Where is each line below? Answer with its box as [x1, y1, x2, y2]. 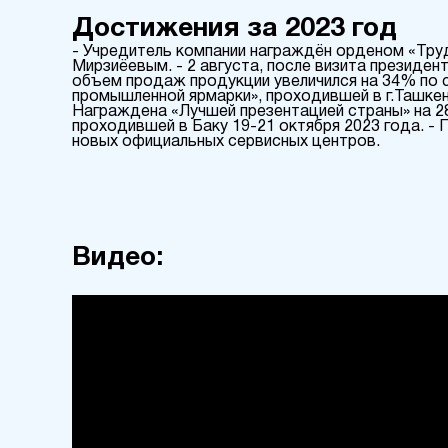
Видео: [72, 245, 163, 270]
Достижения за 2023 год [72, 16, 397, 41]
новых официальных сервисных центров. [72, 134, 380, 149]
